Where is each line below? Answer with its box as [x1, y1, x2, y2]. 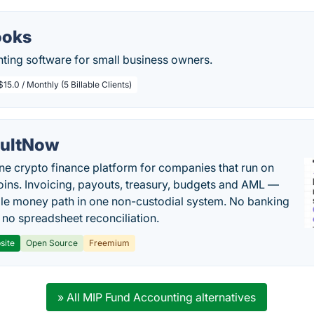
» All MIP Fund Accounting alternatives [57, 290, 257, 304]
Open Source [26, 238, 78, 248]
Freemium [89, 238, 130, 248]
